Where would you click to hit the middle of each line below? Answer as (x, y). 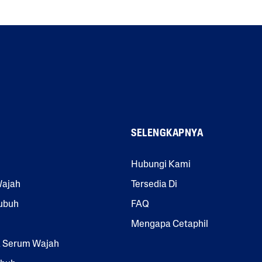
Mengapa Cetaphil (170, 224)
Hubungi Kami (161, 165)
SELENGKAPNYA (167, 133)
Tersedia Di (154, 185)
